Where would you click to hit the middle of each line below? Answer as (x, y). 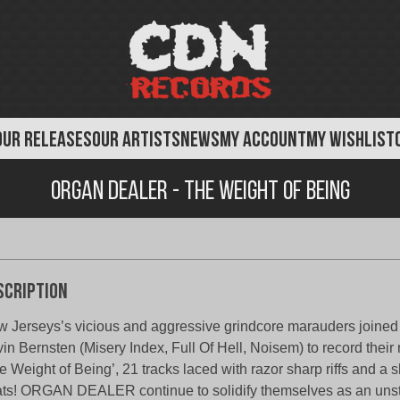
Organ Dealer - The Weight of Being (200, 192)
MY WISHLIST (350, 141)
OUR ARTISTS (136, 141)
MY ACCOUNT (263, 141)
